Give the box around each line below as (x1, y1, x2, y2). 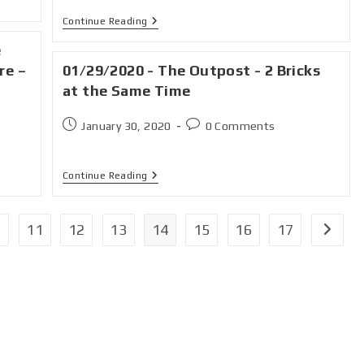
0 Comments (205, 119, 275, 132)
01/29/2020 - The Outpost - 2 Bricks (63, 62, 321, 79)
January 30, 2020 (81, 119, 171, 132)
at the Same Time (63, 82, 191, 99)
